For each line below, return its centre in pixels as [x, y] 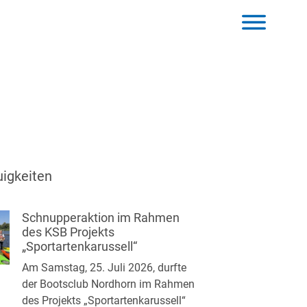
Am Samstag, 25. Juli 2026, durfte [104, 268]
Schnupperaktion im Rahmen [101, 218]
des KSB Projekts [68, 232]
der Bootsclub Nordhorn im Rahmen [108, 284]
